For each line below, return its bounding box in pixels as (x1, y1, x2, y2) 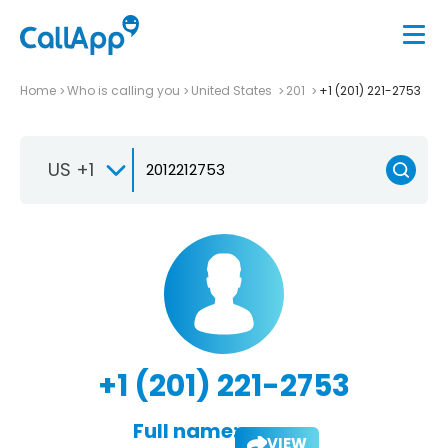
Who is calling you (67, 81, 180, 99)
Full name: (132, 416, 238, 445)
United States (191, 81, 275, 99)
